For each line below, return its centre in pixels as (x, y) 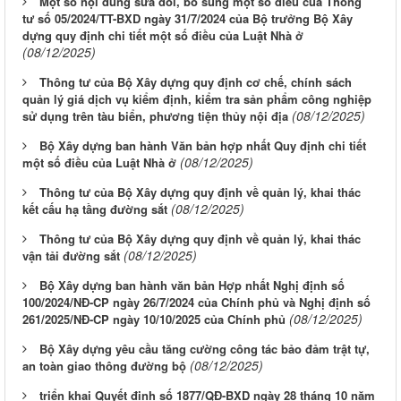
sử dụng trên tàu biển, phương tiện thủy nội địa (155, 116)
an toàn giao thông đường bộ (104, 366)
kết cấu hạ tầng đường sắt (95, 209)
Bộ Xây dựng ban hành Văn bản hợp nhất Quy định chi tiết (203, 146)
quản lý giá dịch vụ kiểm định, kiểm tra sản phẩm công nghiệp (197, 99)
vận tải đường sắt (71, 256)
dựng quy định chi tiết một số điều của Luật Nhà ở (163, 36)
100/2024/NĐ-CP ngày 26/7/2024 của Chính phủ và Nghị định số (196, 303)
